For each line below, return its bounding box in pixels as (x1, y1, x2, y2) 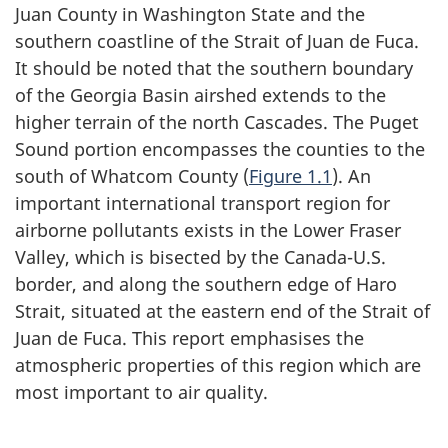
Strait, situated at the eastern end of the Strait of (15, 298, 430, 323)
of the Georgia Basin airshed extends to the (15, 82, 386, 107)
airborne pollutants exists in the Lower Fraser (15, 217, 401, 242)
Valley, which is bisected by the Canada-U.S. (15, 244, 386, 269)
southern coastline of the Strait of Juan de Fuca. (15, 28, 419, 53)
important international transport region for (15, 190, 390, 215)
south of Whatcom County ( (15, 163, 249, 188)
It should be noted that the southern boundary (15, 55, 413, 80)
